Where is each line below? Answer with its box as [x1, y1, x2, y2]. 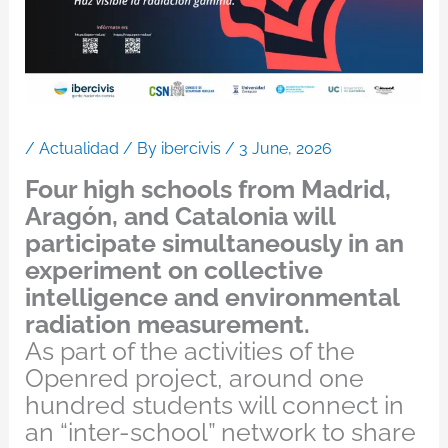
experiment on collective [24, 255, 323, 286]
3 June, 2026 [238, 139, 332, 159]
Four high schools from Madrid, [24, 174, 391, 205]
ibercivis [160, 139, 225, 159]
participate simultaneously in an [24, 228, 404, 259]
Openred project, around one [24, 363, 364, 394]
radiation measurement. [24, 309, 310, 340]
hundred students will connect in [24, 390, 404, 421]
